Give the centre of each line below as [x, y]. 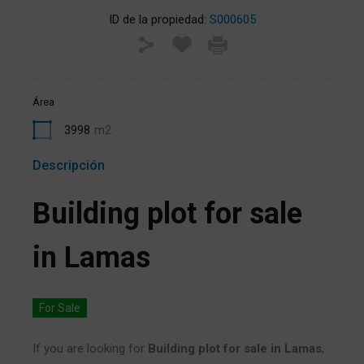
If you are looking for [90, 348]
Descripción [69, 165]
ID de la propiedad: [157, 19]
